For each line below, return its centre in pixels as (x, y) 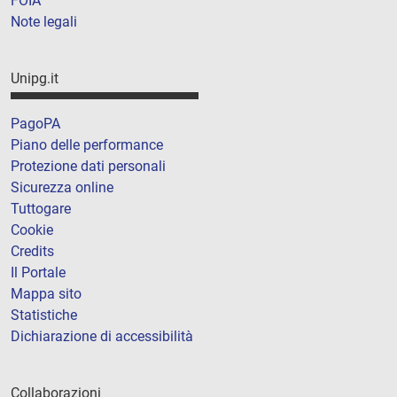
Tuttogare (41, 208)
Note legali (44, 21)
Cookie (32, 230)
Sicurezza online (62, 187)
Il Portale (38, 272)
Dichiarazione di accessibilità (102, 336)
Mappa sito (46, 293)
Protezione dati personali (88, 166)
